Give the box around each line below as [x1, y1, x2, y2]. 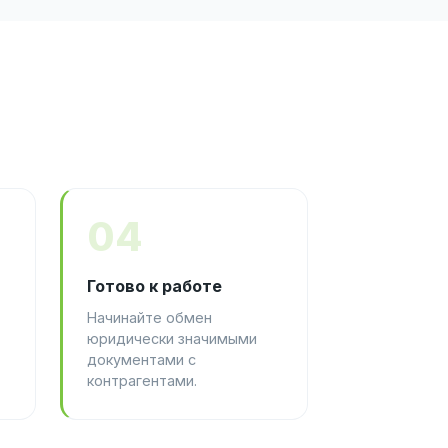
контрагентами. [87, 371, 197, 389]
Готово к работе [87, 275, 222, 296]
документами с [87, 350, 196, 368]
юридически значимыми [87, 329, 257, 347]
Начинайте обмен [87, 308, 212, 326]
